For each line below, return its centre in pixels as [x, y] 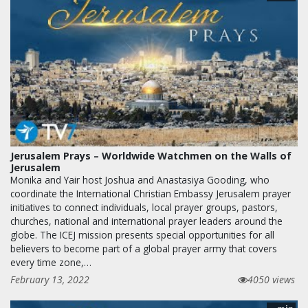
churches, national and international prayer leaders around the [146, 221]
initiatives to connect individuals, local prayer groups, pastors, [144, 207]
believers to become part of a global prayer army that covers [144, 248]
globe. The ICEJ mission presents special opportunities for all [142, 234]
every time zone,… [51, 262]
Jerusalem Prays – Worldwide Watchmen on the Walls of [151, 155]
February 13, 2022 [50, 279]
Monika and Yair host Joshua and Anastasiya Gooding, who [140, 179]
